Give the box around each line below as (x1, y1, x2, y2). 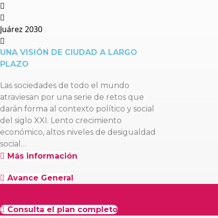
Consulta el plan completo (7, 205, 118, 214)
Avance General (7, 173, 73, 182)
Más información (7, 151, 77, 161)
